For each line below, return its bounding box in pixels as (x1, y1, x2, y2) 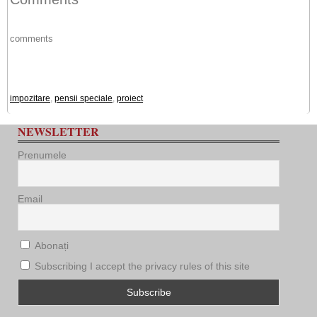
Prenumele (18, 149, 67, 161)
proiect (117, 93, 143, 103)
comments (10, 33, 53, 44)
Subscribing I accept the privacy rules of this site (35, 260, 250, 272)
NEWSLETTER (18, 123, 99, 139)
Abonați (32, 240, 69, 251)
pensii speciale (54, 93, 113, 103)
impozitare (10, 93, 50, 103)
